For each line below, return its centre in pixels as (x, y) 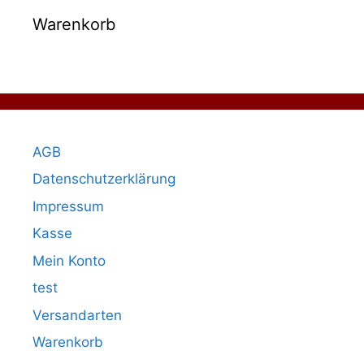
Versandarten (77, 315)
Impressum (68, 206)
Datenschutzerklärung (104, 179)
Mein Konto (69, 260)
